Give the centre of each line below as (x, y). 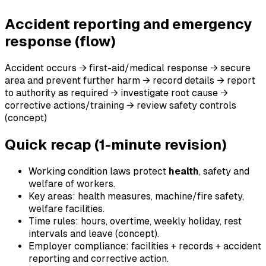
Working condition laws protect (99, 171)
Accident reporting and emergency (128, 24)
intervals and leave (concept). (94, 233)
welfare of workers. (72, 183)
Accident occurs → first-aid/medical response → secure (128, 68)
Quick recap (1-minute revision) (116, 144)
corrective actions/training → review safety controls (121, 105)
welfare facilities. (66, 208)
